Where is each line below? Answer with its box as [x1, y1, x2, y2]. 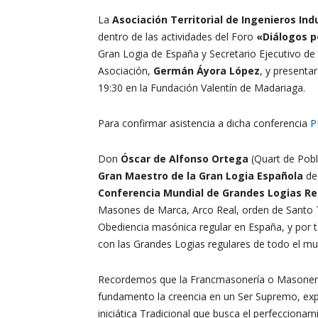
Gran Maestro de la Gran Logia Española [98, 168, 303, 182]
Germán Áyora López [153, 63, 260, 77]
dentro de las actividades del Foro [98, 29, 256, 43]
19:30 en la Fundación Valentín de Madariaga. [98, 80, 305, 94]
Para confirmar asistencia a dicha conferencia [98, 116, 310, 130]
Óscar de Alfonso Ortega [118, 151, 248, 165]
